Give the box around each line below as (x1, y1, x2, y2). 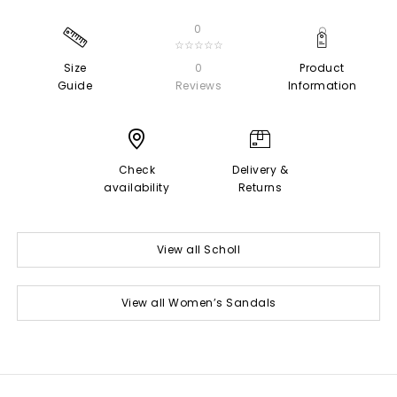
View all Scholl (156, 241, 241, 257)
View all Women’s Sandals (121, 294, 276, 310)
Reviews (175, 77, 222, 93)
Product (300, 59, 345, 75)
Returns (237, 179, 283, 195)
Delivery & (232, 161, 289, 177)
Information (287, 77, 357, 93)
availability (104, 179, 170, 195)
